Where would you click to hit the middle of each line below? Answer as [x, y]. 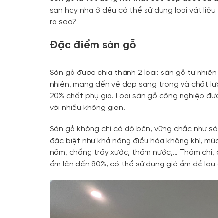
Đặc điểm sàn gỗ [93, 45]
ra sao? [63, 22]
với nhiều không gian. [87, 108]
